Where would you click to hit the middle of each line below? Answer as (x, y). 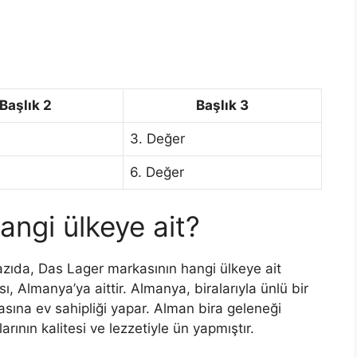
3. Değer (157, 138)
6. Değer (157, 172)
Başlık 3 (222, 105)
